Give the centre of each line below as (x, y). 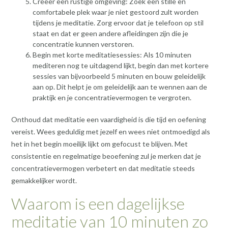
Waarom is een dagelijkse (98, 204)
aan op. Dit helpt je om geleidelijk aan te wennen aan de (120, 87)
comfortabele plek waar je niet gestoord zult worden (116, 12)
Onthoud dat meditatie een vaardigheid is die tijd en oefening (109, 120)
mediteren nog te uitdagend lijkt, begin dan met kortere (121, 66)
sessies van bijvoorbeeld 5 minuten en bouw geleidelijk (119, 76)
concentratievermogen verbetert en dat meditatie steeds (103, 168)
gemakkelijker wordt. (44, 181)
